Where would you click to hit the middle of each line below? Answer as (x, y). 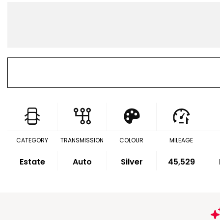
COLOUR (132, 140)
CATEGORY (32, 140)
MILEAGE (181, 140)
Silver (132, 162)
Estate (32, 162)
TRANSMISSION (82, 140)
